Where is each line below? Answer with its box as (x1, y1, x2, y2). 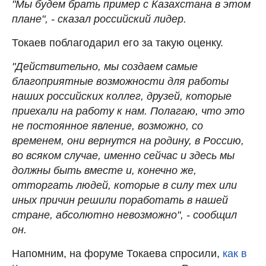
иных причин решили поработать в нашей (12, 194, 228, 206)
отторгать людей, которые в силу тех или (12, 179, 237, 191)
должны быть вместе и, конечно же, (12, 164, 197, 176)
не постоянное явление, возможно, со (12, 119, 203, 132)
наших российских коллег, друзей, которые (12, 90, 232, 102)
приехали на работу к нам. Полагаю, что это (12, 104, 245, 117)
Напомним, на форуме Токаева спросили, (12, 247, 223, 259)
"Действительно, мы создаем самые (12, 60, 198, 72)
